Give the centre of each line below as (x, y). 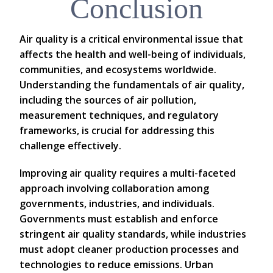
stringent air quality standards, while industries (133, 234)
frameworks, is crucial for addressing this (117, 131)
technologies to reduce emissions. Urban (116, 265)
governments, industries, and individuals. (117, 204)
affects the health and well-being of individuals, (133, 55)
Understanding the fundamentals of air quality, (132, 85)
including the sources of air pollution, (108, 100)
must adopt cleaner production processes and (129, 250)
